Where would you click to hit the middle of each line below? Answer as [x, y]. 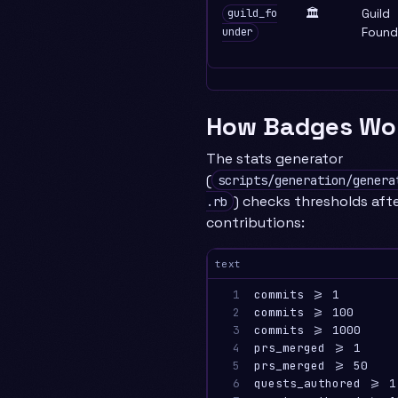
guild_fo [252, 14]
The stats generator [275, 158]
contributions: [255, 222]
